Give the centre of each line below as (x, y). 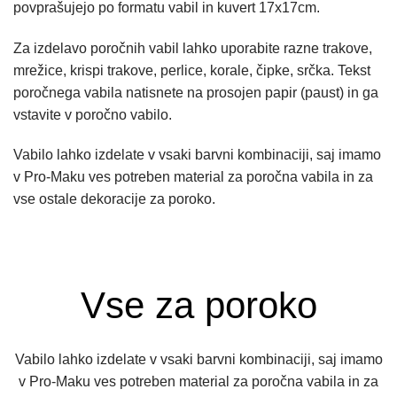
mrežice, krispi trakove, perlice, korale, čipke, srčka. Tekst (192, 70)
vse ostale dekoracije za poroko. (114, 199)
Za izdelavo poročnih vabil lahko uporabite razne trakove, (193, 48)
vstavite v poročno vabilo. (93, 114)
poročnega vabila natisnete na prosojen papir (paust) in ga (196, 92)
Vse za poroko (198, 306)
